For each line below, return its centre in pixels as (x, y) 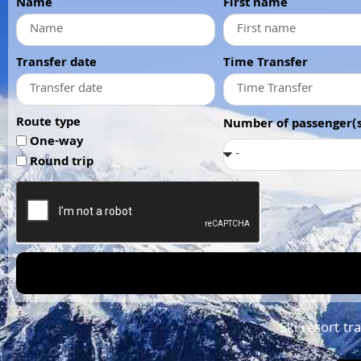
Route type (48, 123)
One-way (56, 143)
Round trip (62, 162)
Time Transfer (266, 64)
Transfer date (56, 64)
